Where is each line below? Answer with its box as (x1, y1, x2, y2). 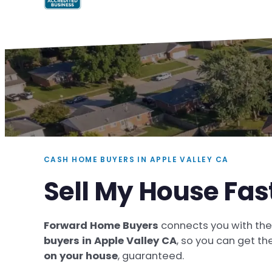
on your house (44, 249, 118, 263)
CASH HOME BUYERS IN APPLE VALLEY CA (44, 154, 229, 165)
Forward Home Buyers (44, 219, 158, 233)
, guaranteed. (118, 249, 184, 263)
